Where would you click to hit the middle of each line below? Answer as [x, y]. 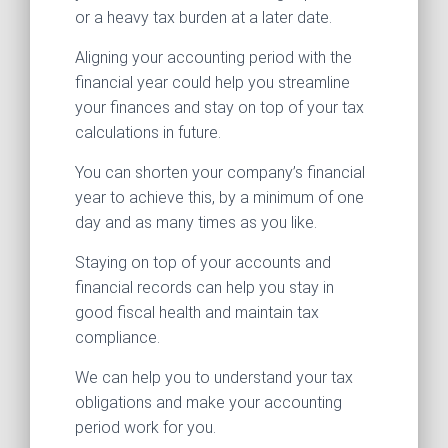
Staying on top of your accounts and [203, 263]
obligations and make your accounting [208, 403]
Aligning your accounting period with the [213, 58]
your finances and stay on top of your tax [219, 108]
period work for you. [145, 428]
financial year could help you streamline [212, 83]
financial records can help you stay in [204, 288]
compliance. [117, 338]
